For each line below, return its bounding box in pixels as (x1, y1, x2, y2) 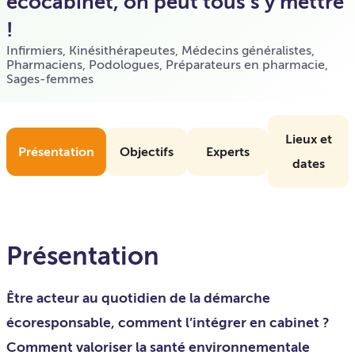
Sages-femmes (6, 71, 94, 86)
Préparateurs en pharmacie (166, 57, 325, 72)
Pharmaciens (6, 57, 82, 72)
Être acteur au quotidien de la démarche (6, 289, 270, 307)
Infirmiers (6, 43, 63, 58)
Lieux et (284, 132, 332, 147)
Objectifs (120, 143, 174, 159)
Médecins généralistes (181, 43, 311, 58)
